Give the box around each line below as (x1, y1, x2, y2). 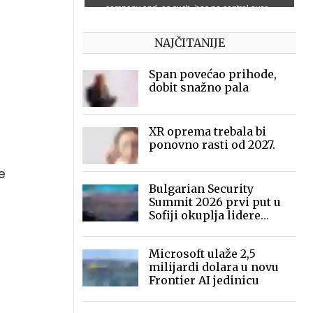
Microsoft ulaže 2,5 (149, 247, 256, 261)
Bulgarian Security (149, 182, 254, 196)
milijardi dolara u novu (149, 260, 279, 274)
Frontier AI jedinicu (149, 273, 259, 287)
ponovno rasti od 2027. (149, 138, 275, 152)
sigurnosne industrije (149, 221, 272, 235)
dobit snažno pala (149, 80, 249, 94)
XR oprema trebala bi (149, 124, 266, 138)
